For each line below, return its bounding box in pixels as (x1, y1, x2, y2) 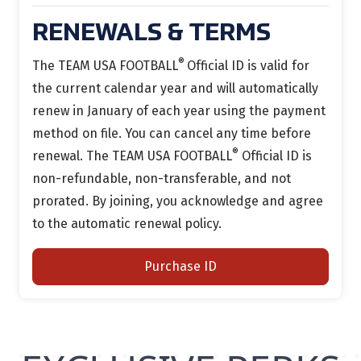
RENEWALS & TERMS (32, 22, 271, 46)
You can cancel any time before (125, 126, 311, 141)
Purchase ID (144, 259, 217, 274)
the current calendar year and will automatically (32, 81, 318, 96)
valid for (260, 58, 309, 73)
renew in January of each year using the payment (32, 103, 326, 118)
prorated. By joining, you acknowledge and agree (32, 193, 323, 209)
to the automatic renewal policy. (32, 216, 222, 231)
